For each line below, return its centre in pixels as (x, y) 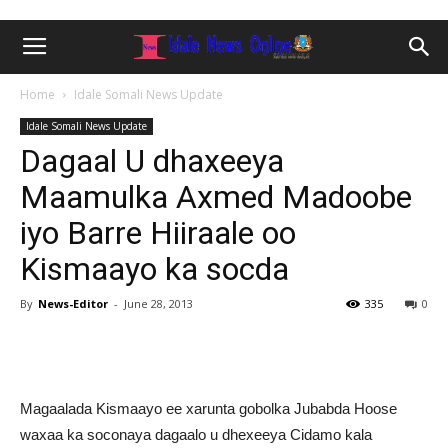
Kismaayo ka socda (154, 269)
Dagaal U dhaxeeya (152, 161)
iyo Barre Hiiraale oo (158, 233)
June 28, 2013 (158, 303)
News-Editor (73, 303)
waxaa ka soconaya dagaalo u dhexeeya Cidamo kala (196, 434)
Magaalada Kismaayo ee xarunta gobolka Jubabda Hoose (208, 408)
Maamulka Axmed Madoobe (216, 197)
